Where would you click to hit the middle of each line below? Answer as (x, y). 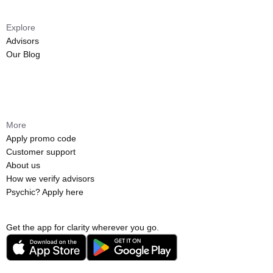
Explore (21, 27)
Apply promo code (41, 138)
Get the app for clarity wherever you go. (83, 227)
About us (23, 165)
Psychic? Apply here (45, 192)
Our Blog (23, 54)
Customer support (41, 152)
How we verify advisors (50, 179)
